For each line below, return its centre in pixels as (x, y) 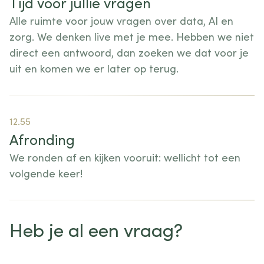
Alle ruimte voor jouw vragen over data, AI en (121, 21)
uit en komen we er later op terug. (94, 68)
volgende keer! (46, 173)
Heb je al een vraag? (96, 229)
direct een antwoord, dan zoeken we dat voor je (129, 52)
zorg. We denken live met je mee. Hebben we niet (132, 37)
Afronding (42, 139)
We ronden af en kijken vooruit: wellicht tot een (125, 157)
